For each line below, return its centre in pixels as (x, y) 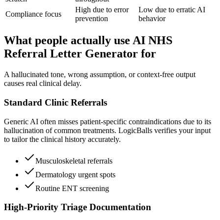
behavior (152, 18)
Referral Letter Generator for (80, 54)
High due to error (102, 9)
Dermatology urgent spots (75, 174)
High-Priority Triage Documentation (78, 207)
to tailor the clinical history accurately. (62, 139)
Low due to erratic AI (172, 9)
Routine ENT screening (72, 188)
